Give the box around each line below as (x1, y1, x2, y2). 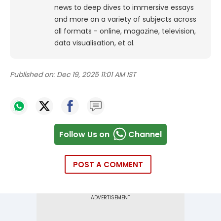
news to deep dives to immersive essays (54, 2, 194, 13)
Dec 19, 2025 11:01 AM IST (57, 70, 136, 80)
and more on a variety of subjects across (54, 14, 196, 25)
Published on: (10, 70, 55, 80)
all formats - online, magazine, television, (54, 26, 196, 37)
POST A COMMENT (73, 159, 143, 170)
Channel (128, 128, 162, 140)
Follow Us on (59, 128, 110, 140)
